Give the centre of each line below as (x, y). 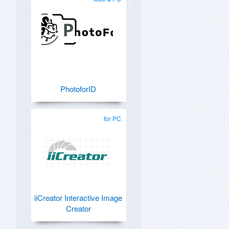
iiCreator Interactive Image (78, 198)
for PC (112, 118)
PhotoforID (78, 89)
